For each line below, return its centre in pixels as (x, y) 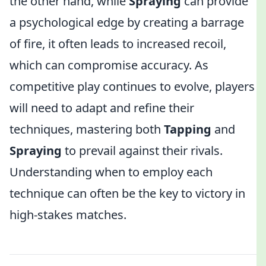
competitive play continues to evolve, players (132, 86)
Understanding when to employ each (111, 172)
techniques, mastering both (87, 129)
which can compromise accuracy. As (109, 65)
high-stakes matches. (68, 215)
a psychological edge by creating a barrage (127, 22)
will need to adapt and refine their (102, 108)
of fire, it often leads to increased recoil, (118, 44)
